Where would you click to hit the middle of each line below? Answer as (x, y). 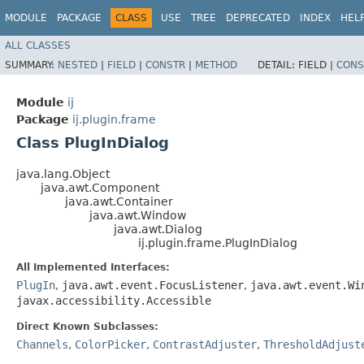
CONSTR (165, 65)
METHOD (216, 65)
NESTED (78, 65)
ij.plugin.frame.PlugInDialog (218, 243)
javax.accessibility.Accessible (114, 300)
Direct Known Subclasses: (87, 326)
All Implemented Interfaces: (93, 267)
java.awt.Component (100, 187)
